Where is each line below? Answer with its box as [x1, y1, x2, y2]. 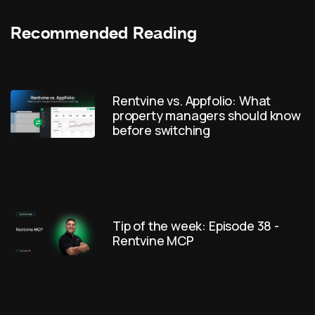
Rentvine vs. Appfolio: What [112, 92, 271, 110]
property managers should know [112, 107, 301, 124]
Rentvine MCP [112, 232, 194, 250]
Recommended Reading [11, 26, 198, 44]
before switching [112, 122, 211, 139]
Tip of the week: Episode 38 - [112, 217, 279, 235]
